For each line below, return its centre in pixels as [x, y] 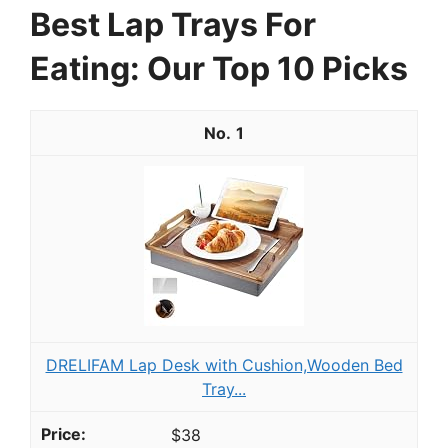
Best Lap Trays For [173, 24]
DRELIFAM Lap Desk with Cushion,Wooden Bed [224, 364]
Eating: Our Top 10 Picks [219, 68]
